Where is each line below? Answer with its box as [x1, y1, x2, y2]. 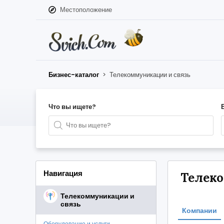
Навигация [43, 168, 82, 178]
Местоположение [60, 5, 112, 14]
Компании [182, 205, 217, 215]
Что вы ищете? [48, 102, 96, 111]
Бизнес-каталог [48, 70, 99, 79]
